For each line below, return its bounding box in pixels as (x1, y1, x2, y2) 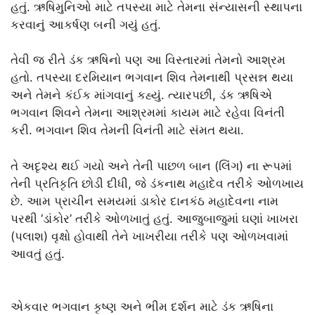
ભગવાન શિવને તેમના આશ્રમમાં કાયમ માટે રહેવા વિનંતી (11, 105, 285, 120)
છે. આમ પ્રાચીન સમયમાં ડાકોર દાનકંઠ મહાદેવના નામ (11, 193, 278, 208)
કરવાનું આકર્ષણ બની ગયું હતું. (11, 17, 161, 32)
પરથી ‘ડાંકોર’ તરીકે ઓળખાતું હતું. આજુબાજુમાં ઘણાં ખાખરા (11, 211, 298, 226)
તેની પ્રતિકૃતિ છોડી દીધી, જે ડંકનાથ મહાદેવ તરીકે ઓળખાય (11, 176, 304, 191)
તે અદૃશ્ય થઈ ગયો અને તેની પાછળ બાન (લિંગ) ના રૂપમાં (11, 158, 292, 173)
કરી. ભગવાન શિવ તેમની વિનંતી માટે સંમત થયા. (11, 123, 244, 138)
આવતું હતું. (11, 246, 65, 261)
